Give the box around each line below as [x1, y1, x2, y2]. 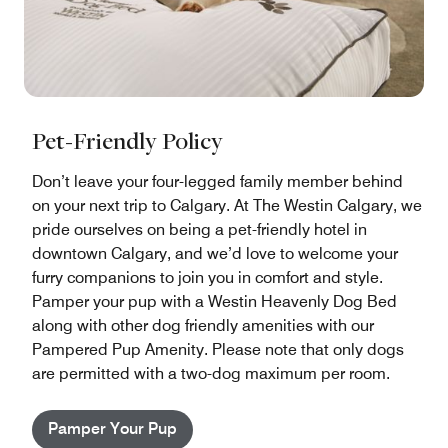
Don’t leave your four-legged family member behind [32, 171, 403, 191]
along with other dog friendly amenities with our [32, 315, 374, 335]
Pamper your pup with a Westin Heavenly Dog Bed [32, 291, 397, 311]
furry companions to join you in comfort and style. [32, 267, 383, 287]
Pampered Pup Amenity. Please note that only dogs [32, 339, 404, 359]
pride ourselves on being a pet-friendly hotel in [32, 219, 367, 239]
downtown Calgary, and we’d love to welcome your [32, 243, 398, 263]
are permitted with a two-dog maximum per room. [32, 363, 390, 383]
